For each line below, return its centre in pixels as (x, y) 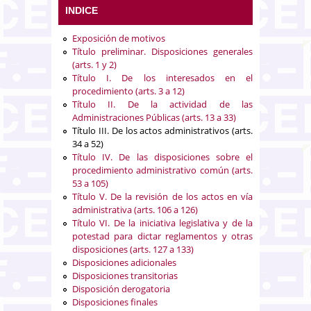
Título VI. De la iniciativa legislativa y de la (162, 222)
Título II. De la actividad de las (162, 104)
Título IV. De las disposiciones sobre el (162, 157)
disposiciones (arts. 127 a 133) (133, 249)
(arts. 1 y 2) (94, 64)
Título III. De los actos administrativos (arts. (162, 130)
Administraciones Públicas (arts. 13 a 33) (154, 117)
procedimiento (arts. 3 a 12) (128, 91)
